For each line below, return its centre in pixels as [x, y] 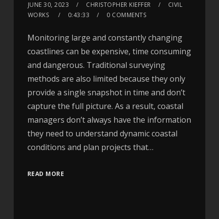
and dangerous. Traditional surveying [96, 65]
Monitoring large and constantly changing [105, 37]
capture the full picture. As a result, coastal [105, 106]
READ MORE [46, 174]
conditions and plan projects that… [90, 147]
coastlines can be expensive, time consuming [109, 51]
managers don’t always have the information [109, 120]
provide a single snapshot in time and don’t [106, 92]
